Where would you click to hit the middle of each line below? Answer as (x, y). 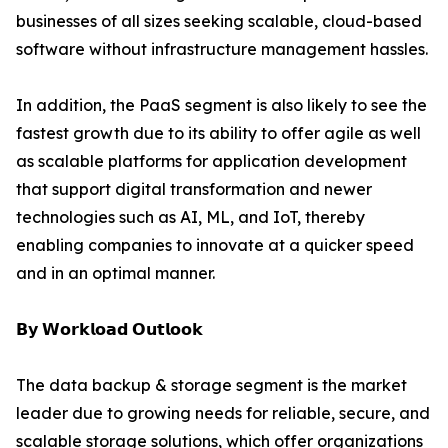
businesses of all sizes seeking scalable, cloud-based (219, 21)
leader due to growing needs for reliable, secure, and (223, 413)
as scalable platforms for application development (211, 161)
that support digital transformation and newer (194, 189)
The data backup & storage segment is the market (211, 385)
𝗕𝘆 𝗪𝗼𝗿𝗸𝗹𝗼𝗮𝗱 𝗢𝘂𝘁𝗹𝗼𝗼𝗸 (109, 329)
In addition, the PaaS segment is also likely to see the (221, 105)
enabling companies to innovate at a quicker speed (215, 245)
